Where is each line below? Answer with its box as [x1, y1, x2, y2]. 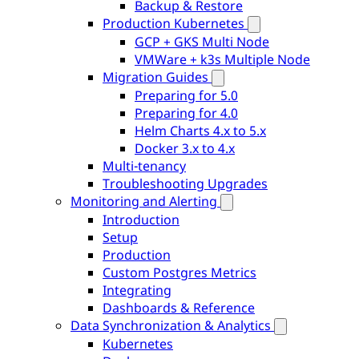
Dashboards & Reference [103, 299, 255, 317]
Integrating [103, 281, 171, 299]
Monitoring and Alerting [71, 192, 217, 210]
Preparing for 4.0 [135, 104, 238, 122]
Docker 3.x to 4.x [135, 139, 235, 157]
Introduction [103, 211, 179, 228]
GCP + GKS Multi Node [135, 33, 269, 50]
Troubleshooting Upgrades [103, 175, 268, 192]
